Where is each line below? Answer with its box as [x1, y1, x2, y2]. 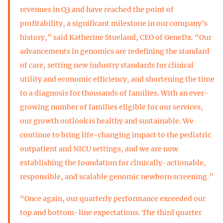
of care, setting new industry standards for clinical [20, 60, 194, 70]
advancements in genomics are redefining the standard [20, 46, 210, 56]
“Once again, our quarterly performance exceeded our [20, 194, 206, 203]
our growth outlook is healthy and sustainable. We [20, 116, 194, 125]
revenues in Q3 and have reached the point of [20, 4, 174, 14]
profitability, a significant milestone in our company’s [20, 18, 208, 28]
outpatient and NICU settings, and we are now [20, 144, 178, 153]
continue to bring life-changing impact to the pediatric [20, 130, 211, 139]
